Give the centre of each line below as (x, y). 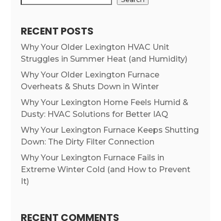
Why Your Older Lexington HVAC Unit (95, 47)
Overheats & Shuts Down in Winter (90, 87)
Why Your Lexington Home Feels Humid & (105, 103)
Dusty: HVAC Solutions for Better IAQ (95, 114)
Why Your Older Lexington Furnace (90, 75)
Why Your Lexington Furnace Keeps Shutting (110, 130)
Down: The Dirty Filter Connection (88, 142)
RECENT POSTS (57, 31)
